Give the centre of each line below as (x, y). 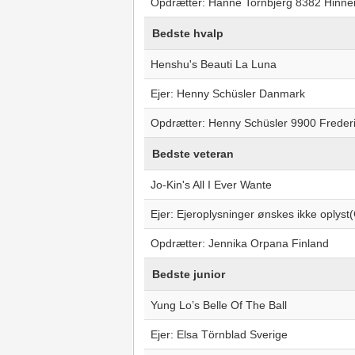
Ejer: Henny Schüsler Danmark (227, 94)
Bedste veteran (193, 154)
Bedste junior (188, 274)
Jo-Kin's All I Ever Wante (211, 185)
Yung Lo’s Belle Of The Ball (218, 305)
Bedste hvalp (187, 33)
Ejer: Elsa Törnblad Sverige (219, 334)
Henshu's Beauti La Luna (213, 64)
